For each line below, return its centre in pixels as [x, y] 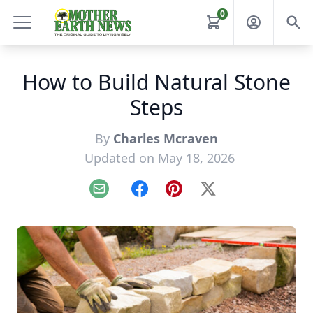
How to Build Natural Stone [156, 82]
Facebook [164, 196]
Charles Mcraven [166, 138]
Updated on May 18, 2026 [159, 158]
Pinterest [197, 196]
